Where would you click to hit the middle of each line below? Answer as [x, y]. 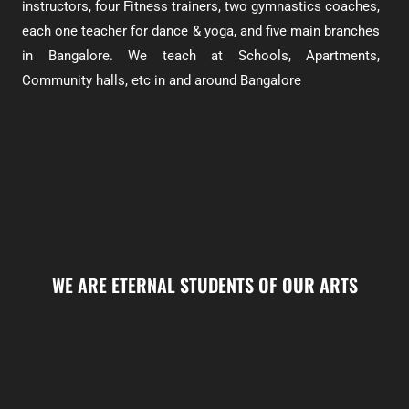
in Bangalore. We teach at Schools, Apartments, [201, 56]
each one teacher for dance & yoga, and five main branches [201, 31]
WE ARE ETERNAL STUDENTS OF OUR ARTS [204, 284]
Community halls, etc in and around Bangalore [162, 80]
